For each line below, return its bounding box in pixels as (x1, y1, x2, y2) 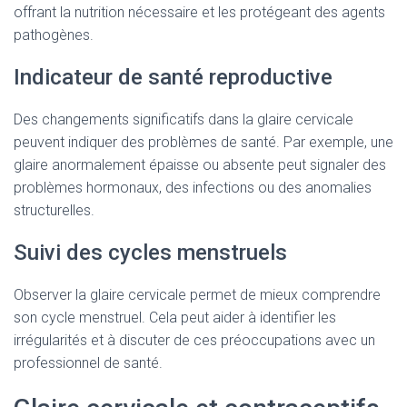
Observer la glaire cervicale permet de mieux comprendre (14, 286, 381, 303)
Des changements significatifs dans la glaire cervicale (14, 111, 353, 128)
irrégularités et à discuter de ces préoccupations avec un (14, 332, 375, 349)
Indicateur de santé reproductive (14, 65, 333, 90)
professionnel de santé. (14, 354, 163, 372)
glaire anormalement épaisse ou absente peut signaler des (14, 156, 386, 174)
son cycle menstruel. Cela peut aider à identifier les (14, 309, 336, 326)
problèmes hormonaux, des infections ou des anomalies (14, 179, 372, 196)
